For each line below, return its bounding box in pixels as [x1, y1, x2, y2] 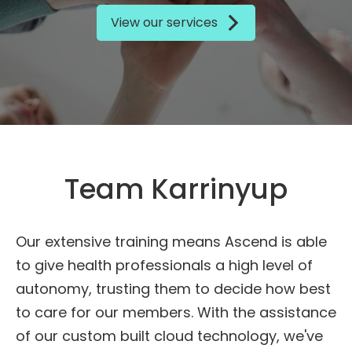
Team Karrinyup [64, 170, 288, 208]
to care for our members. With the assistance [16, 302, 336, 322]
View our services [111, 13, 218, 31]
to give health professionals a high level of [16, 255, 313, 275]
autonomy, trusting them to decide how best [16, 279, 331, 299]
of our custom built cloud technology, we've [16, 326, 323, 346]
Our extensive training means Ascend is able [16, 232, 327, 251]
